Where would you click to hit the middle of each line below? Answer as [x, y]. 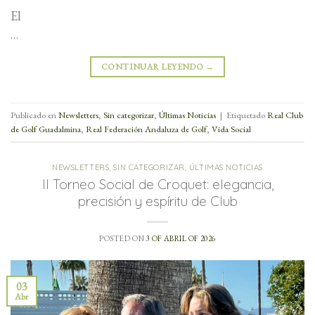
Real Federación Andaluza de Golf [146, 129]
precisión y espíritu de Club [157, 201]
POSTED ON [123, 238]
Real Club [285, 115]
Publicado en [34, 115]
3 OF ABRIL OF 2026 [181, 238]
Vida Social [231, 129]
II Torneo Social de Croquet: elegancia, [157, 184]
